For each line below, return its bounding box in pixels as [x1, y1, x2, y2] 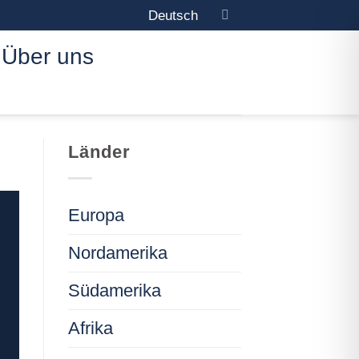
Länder [67, 142, 131, 162]
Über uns [2, 43, 95, 69]
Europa [67, 204, 124, 225]
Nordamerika [67, 242, 167, 263]
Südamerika [67, 280, 161, 301]
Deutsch [147, 6, 198, 23]
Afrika [67, 317, 113, 338]
